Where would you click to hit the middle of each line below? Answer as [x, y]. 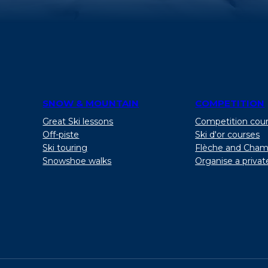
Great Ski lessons [78, 121]
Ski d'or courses [228, 134]
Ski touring [65, 147]
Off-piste [61, 134]
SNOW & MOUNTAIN [91, 103]
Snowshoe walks [77, 161]
